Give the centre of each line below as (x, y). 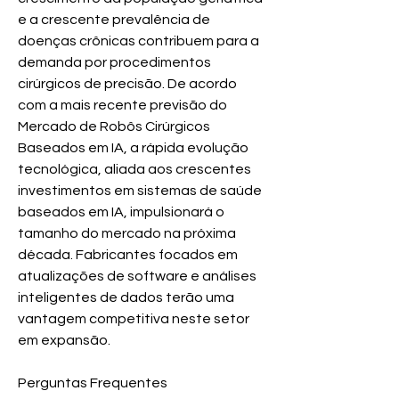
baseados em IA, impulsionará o (121, 212)
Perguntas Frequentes (93, 383)
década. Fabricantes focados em (128, 254)
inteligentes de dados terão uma (126, 297)
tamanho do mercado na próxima (127, 233)
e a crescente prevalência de (114, 19)
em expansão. (64, 340)
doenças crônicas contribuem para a (138, 41)
